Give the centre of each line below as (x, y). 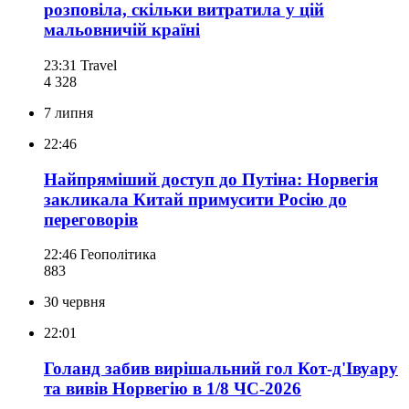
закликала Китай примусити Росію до (195, 199)
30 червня (74, 302)
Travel (99, 65)
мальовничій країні (122, 30)
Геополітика (118, 255)
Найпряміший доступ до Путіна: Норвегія (211, 179)
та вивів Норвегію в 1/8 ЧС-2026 (173, 389)
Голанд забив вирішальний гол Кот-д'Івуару (221, 369)
